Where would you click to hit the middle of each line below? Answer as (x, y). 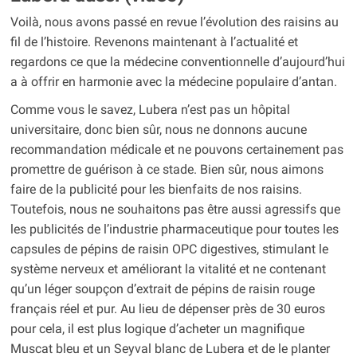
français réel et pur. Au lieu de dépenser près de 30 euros (167, 309)
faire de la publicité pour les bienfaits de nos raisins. (156, 190)
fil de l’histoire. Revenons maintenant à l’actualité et (154, 42)
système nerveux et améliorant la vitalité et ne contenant (168, 269)
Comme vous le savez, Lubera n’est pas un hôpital (150, 110)
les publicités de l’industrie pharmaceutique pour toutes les (174, 229)
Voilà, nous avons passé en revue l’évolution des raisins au (174, 22)
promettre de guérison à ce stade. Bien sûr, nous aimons (167, 170)
